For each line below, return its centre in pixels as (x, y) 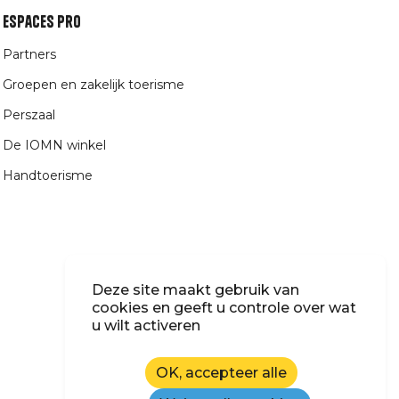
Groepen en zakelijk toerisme (94, 85)
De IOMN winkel (55, 146)
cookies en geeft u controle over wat (224, 308)
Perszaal (29, 115)
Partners (30, 55)
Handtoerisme (48, 176)
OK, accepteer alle (221, 373)
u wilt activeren (146, 326)
